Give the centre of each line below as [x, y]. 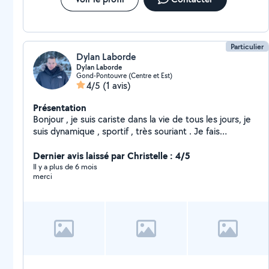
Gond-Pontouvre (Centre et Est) [124, 75]
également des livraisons [83, 143]
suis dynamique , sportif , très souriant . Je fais [113, 131]
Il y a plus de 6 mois [65, 167]
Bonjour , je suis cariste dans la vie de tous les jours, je [142, 119]
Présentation [60, 107]
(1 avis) [117, 86]
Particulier [247, 47]
